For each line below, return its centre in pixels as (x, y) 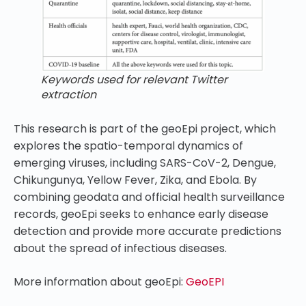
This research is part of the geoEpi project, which (145, 128)
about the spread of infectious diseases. (120, 248)
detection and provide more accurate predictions (148, 231)
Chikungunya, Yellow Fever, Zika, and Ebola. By (135, 180)
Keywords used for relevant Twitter (134, 79)
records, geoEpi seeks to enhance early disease (141, 214)
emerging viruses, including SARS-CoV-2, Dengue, (145, 163)
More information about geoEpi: (100, 281)
